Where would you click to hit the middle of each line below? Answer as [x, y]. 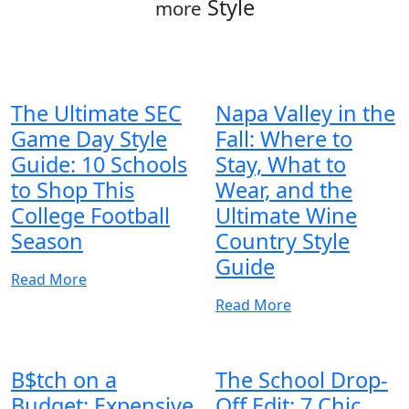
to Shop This [73, 189]
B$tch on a [64, 379]
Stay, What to [281, 164]
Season [47, 241]
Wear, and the [284, 189]
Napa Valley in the [305, 113]
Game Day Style [89, 138]
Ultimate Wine [286, 215]
